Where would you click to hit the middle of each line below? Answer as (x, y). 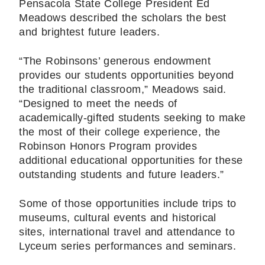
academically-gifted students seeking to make (132, 118)
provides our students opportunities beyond (127, 75)
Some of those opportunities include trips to (128, 204)
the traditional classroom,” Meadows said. (123, 90)
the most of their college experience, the (120, 132)
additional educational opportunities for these (131, 161)
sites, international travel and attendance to (127, 232)
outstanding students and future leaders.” (122, 175)
